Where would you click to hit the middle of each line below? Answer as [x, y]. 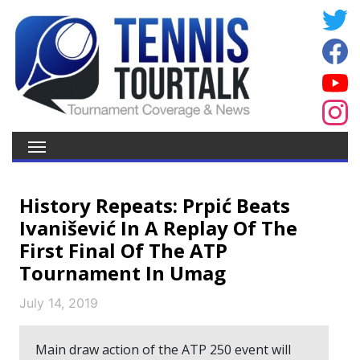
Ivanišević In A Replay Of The [158, 228]
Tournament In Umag [123, 273]
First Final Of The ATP [123, 250]
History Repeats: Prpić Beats [155, 205]
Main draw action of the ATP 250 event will [163, 350]
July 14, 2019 [59, 303]
